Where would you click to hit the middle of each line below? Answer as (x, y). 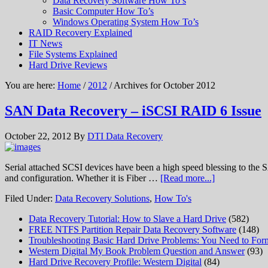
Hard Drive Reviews (68, 65)
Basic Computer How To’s (103, 11)
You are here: (31, 85)
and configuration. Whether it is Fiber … (83, 178)
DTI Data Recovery (125, 136)
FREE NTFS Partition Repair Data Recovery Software (133, 229)
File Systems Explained (73, 54)
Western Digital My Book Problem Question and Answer (137, 251)
